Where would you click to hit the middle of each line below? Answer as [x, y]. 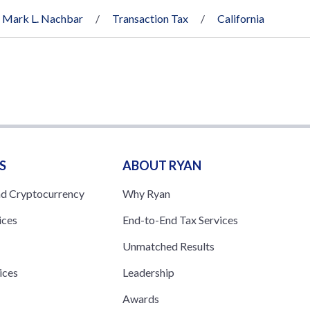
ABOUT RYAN [162, 165]
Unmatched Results [168, 246]
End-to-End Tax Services [180, 219]
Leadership [148, 272]
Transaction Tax [150, 18]
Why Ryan [146, 193]
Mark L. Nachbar [43, 18]
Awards [140, 298]
